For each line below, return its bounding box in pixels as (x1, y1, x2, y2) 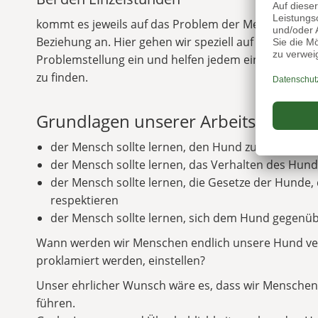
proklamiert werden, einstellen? (35, 253, 205, 268)
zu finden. (35, 70, 88, 85)
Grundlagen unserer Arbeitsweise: (35, 109, 304, 133)
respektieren (50, 192, 119, 208)
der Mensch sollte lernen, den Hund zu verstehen (50, 139, 314, 155)
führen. (35, 295, 75, 311)
